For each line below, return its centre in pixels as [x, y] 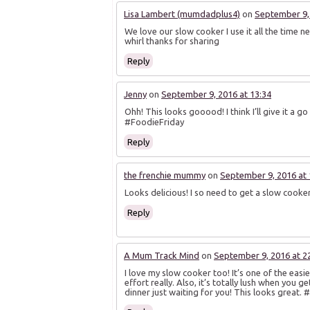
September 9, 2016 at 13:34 [216, 94]
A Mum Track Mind [162, 256]
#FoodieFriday [154, 122]
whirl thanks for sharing [172, 41]
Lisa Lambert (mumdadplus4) [182, 14]
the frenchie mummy [165, 175]
